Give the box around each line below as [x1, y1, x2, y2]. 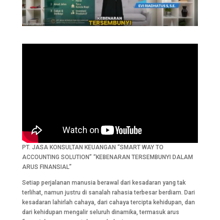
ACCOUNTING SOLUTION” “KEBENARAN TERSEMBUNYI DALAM [22, 154, 193, 161]
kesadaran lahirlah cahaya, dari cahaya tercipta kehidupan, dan [22, 199, 195, 206]
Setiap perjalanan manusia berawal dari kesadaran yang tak [22, 179, 186, 187]
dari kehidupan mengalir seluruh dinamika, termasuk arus [22, 209, 179, 216]
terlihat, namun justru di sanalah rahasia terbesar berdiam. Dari [22, 189, 195, 196]
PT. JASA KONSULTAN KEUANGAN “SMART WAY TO [22, 144, 164, 151]
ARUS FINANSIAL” [22, 164, 72, 171]
